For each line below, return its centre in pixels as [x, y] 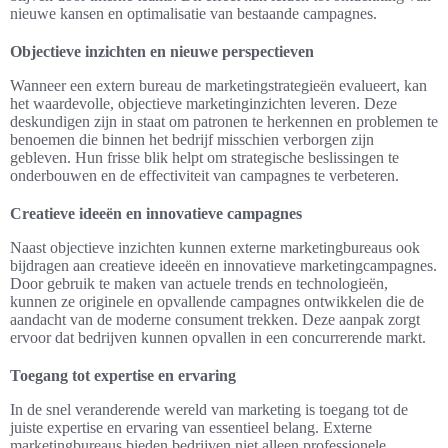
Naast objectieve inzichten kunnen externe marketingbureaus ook [215, 248]
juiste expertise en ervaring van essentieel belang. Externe [191, 428]
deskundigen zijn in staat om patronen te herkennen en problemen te [224, 122]
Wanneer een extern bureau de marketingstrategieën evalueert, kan [218, 86]
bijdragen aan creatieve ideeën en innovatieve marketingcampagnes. [223, 266]
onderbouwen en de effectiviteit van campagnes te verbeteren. [204, 176]
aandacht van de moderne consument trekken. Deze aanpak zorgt [215, 320]
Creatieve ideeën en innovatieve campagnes [156, 214]
